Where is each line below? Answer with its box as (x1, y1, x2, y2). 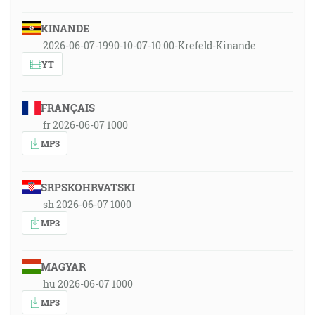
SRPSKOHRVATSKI (40, 180, 135, 194)
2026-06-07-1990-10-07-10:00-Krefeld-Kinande (43, 39, 256, 52)
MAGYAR (40, 259, 86, 274)
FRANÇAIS (40, 101, 95, 115)
